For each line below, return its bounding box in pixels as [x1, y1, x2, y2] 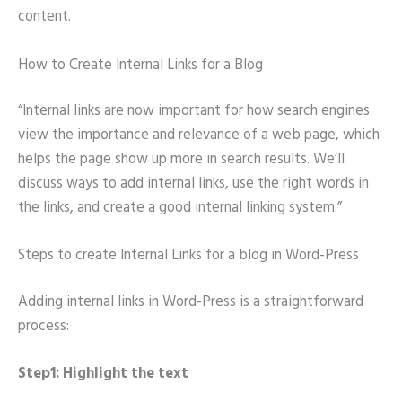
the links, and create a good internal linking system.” [18, 197, 342, 221]
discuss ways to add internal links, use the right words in [18, 172, 369, 197]
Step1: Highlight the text [18, 363, 188, 387]
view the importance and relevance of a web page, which [18, 124, 380, 148]
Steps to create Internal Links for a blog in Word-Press [18, 244, 359, 268]
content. [18, 5, 71, 30]
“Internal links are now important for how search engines [18, 100, 370, 124]
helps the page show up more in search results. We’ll [18, 148, 345, 172]
